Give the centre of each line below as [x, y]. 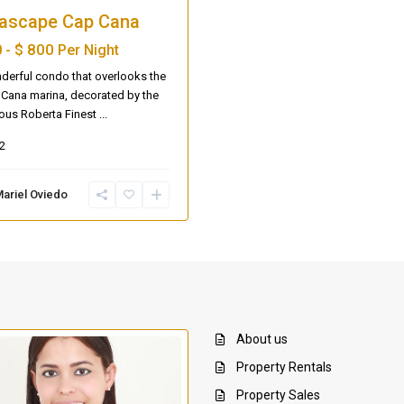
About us [262, 340]
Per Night [88, 50]
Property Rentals [284, 367]
